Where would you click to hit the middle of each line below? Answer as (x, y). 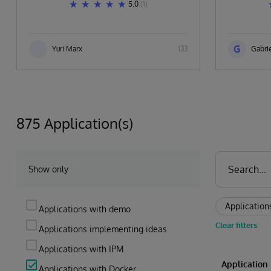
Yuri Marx (67, 48)
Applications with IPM (81, 249)
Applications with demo (85, 209)
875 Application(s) (75, 123)
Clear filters (236, 225)
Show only (48, 169)
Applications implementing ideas (103, 229)
